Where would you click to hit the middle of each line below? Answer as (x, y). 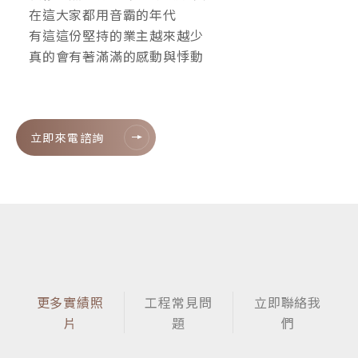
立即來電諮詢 (68, 137)
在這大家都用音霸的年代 (103, 14)
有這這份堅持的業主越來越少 (116, 35)
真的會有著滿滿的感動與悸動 (116, 56)
